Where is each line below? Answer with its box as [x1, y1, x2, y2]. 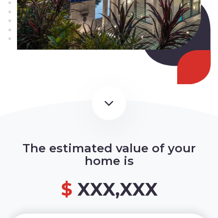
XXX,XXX [77, 178, 158, 200]
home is [84, 153, 134, 168]
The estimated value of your [22, 141, 196, 155]
